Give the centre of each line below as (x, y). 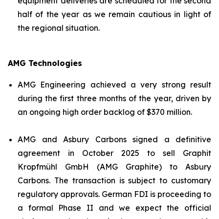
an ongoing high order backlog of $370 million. (105, 112)
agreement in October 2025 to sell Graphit (114, 153)
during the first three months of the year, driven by (114, 98)
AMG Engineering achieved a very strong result (114, 85)
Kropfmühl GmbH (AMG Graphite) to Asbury (114, 167)
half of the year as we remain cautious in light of (114, 14)
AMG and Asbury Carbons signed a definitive (114, 139)
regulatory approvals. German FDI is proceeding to (114, 194)
